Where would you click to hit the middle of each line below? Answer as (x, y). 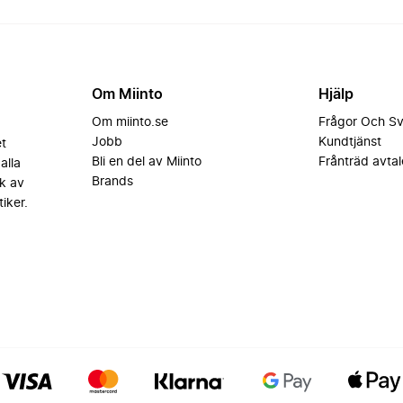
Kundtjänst (350, 142)
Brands (112, 182)
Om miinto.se (130, 122)
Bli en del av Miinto (146, 162)
